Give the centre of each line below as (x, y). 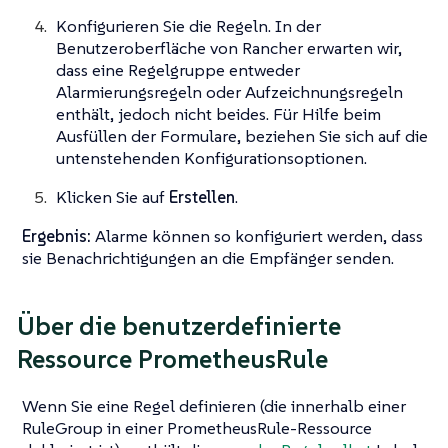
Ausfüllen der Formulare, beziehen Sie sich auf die (242, 136)
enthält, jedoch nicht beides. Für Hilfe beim (218, 114)
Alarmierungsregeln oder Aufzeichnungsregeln (229, 92)
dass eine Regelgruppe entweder (178, 70)
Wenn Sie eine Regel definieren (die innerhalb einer (214, 405)
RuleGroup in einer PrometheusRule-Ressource (197, 427)
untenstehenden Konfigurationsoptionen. (211, 158)
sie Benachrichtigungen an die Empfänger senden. (208, 258)
